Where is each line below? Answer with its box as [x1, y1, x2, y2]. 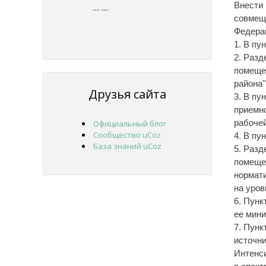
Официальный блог [93, 118, 166, 129]
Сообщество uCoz [93, 129, 161, 141]
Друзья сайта [88, 86, 166, 103]
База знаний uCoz [93, 141, 161, 152]
